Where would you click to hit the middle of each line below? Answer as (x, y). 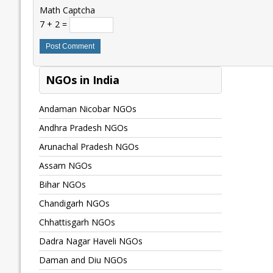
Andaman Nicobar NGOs (87, 109)
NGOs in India (82, 80)
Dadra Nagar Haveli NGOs (90, 241)
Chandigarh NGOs (74, 204)
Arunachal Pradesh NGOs (89, 147)
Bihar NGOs (62, 185)
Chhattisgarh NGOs (77, 222)
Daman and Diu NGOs (83, 260)
